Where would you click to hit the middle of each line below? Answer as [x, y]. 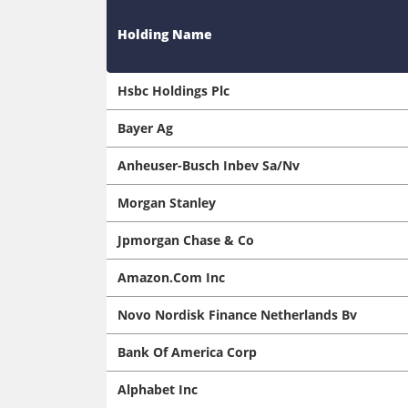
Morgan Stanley [167, 202]
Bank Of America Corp [187, 352]
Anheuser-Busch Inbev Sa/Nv [209, 165]
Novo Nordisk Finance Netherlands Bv [237, 314]
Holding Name [165, 34]
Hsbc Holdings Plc [173, 90]
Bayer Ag [145, 127]
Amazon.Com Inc [171, 277]
